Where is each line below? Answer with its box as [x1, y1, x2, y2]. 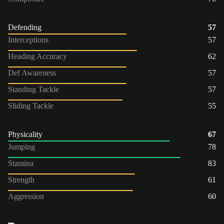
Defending [8, 22, 41, 31]
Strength [8, 175, 34, 184]
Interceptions [8, 35, 48, 44]
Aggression [8, 191, 44, 200]
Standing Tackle [8, 84, 59, 93]
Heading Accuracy [8, 51, 67, 60]
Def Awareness [8, 68, 56, 77]
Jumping [8, 142, 35, 151]
